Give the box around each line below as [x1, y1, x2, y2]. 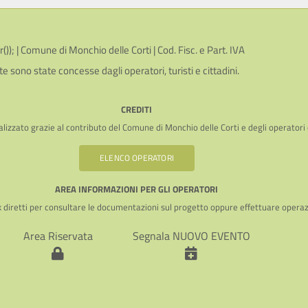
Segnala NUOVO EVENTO [132, 228, 250, 245]
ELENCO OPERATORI [100, 151, 174, 165]
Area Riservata [23, 228, 93, 245]
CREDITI [121, 102, 153, 117]
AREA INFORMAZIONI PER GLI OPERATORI [55, 182, 219, 197]
